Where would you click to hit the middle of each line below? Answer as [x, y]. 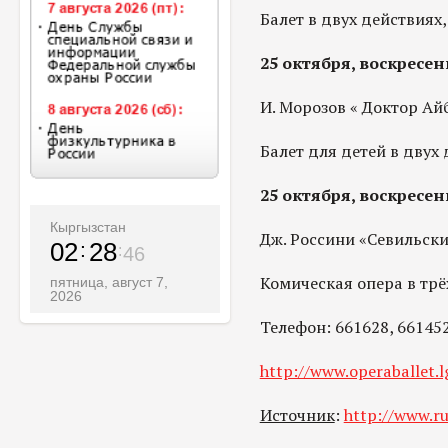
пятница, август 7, [109, 282]
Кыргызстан [88, 227]
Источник [297, 415]
